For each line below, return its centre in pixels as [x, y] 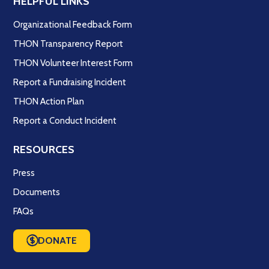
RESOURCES [44, 150]
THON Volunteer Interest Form [73, 63]
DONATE [57, 241]
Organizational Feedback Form [73, 25]
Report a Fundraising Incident [70, 83]
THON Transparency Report [68, 44]
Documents [37, 192]
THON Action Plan [49, 102]
